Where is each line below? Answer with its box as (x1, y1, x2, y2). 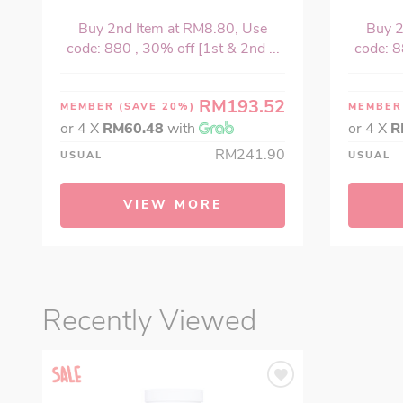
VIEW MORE (123, 196, 222, 214)
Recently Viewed (42, 301, 256, 341)
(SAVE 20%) (119, 100, 195, 114)
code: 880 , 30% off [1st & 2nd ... (66, 39, 280, 59)
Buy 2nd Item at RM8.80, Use (78, 19, 267, 40)
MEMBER (60, 100, 119, 114)
